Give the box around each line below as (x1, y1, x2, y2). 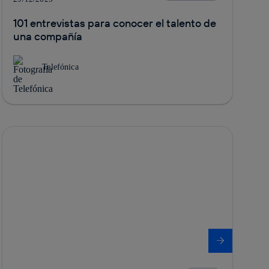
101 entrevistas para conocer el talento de (13, 16, 217, 30)
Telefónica (42, 62, 79, 71)
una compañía (13, 29, 83, 43)
